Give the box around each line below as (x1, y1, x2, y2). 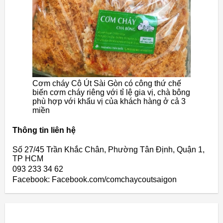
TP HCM (12, 154, 43, 163)
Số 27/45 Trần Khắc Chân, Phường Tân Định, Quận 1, (12, 145, 205, 154)
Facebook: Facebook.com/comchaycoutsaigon (12, 175, 177, 184)
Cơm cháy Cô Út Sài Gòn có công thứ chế (32, 79, 181, 88)
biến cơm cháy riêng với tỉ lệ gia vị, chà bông (32, 88, 190, 97)
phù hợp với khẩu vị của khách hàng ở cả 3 (32, 97, 186, 106)
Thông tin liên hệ (12, 125, 76, 134)
